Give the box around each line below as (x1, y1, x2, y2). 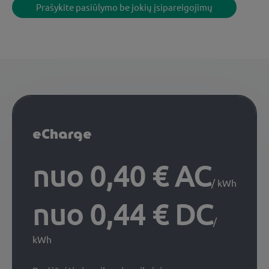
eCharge (32, 124, 92, 143)
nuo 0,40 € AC (32, 158, 211, 192)
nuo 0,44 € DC (32, 196, 213, 231)
